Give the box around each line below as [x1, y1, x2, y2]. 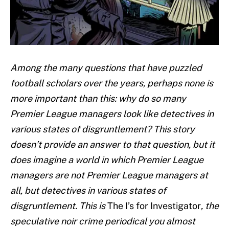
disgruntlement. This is [10, 200, 107, 212]
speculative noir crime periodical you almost [10, 216, 195, 227]
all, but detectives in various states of [10, 185, 166, 196]
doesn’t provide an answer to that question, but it [10, 139, 215, 150]
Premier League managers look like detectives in [10, 108, 214, 120]
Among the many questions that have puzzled [10, 62, 202, 74]
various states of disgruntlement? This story [10, 124, 195, 135]
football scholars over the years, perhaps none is [10, 78, 213, 89]
